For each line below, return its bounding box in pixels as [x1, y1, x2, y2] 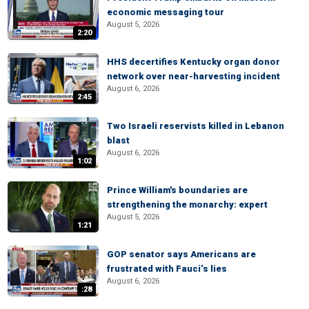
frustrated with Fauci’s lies [107, 263, 227, 274]
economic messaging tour [107, 7, 224, 17]
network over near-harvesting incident [107, 71, 280, 81]
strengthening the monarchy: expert [107, 199, 268, 210]
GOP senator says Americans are [107, 249, 256, 259]
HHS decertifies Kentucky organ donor [107, 57, 280, 67]
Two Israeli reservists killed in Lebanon [107, 121, 284, 131]
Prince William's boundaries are [107, 185, 248, 195]
